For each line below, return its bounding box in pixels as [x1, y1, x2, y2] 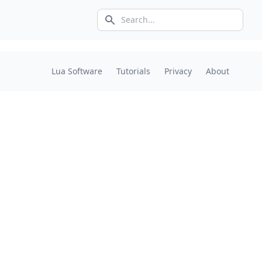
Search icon [104, 19, 155, 33]
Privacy [164, 65, 192, 77]
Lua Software [51, 65, 102, 77]
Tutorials [116, 65, 150, 77]
